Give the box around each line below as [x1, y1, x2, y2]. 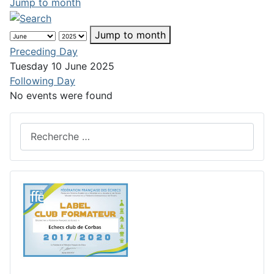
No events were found [10, 89, 113, 102]
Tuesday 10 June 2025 [10, 59, 114, 72]
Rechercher [20, 123, 72, 136]
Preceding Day [10, 45, 78, 57]
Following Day [10, 74, 75, 87]
